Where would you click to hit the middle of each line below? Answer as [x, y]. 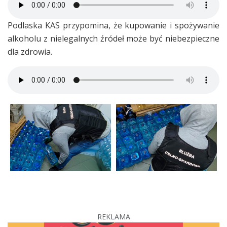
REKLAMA [113, 217]
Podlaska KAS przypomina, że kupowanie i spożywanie [113, 25]
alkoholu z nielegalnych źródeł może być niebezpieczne [113, 38]
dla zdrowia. [30, 51]
